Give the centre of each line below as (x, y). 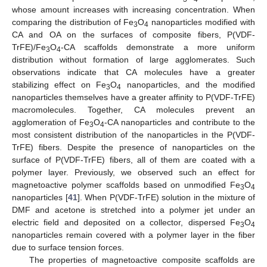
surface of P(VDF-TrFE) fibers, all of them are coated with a (133, 160)
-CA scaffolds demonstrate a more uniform (158, 47)
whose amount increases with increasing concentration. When (133, 10)
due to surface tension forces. (68, 248)
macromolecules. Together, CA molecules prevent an (133, 110)
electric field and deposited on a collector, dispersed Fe (126, 223)
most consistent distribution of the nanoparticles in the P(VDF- (133, 135)
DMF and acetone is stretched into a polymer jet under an (133, 210)
